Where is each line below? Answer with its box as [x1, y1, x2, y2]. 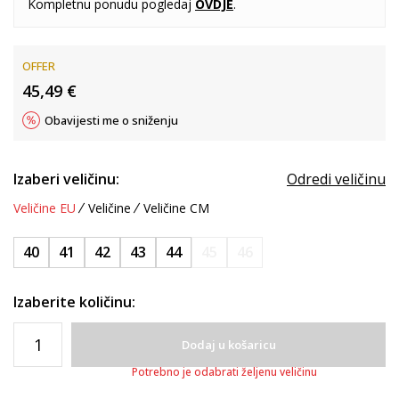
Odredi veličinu [287, 169, 386, 189]
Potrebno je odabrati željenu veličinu [131, 364, 317, 379]
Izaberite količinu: [13, 292, 135, 312]
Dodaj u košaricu [181, 337, 276, 353]
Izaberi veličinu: [13, 169, 119, 189]
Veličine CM [143, 199, 209, 216]
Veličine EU [13, 199, 76, 216]
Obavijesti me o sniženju [45, 112, 178, 128]
